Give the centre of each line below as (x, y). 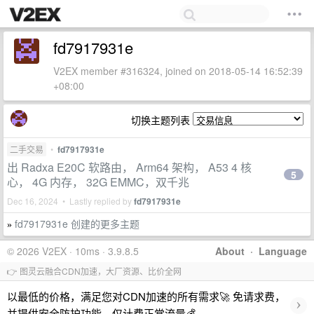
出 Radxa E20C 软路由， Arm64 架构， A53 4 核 (129, 167)
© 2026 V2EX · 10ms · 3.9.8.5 (73, 251)
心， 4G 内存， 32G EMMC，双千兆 (98, 182)
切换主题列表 (162, 120)
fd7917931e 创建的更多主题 (77, 224)
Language (283, 251)
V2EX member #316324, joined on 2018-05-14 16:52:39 (178, 71)
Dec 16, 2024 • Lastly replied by (70, 201)
